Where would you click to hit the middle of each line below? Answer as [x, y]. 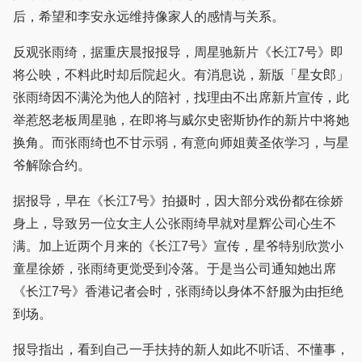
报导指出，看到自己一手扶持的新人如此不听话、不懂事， [181, 350]
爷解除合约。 [52, 166]
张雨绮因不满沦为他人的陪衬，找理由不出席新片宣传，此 [181, 98]
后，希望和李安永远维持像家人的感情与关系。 [149, 17]
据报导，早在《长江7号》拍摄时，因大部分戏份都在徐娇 [178, 201]
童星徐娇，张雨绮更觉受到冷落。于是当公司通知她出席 [175, 269]
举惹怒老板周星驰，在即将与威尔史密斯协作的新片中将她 [181, 120]
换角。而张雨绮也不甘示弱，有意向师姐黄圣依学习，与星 [181, 143]
